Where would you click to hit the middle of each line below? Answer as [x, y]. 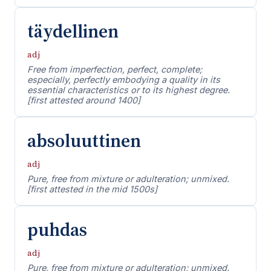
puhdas [57, 230]
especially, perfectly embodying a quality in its [124, 80]
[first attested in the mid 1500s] [92, 189]
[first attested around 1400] [84, 100]
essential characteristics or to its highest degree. [129, 90]
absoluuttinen [84, 141]
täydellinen [73, 31]
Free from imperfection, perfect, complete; [115, 69]
